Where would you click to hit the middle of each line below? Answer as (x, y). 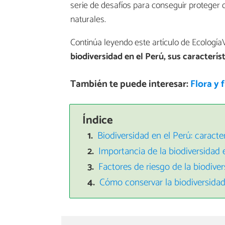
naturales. (88, 20)
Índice (97, 120)
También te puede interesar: (130, 84)
